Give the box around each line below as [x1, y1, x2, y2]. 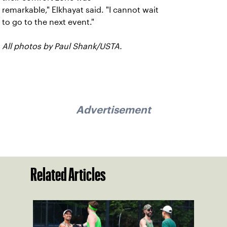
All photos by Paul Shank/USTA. [2, 42, 122, 51]
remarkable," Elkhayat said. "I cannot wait [2, 5, 159, 14]
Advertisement [76, 106, 151, 114]
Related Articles [30, 167, 106, 181]
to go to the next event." [2, 17, 94, 26]
